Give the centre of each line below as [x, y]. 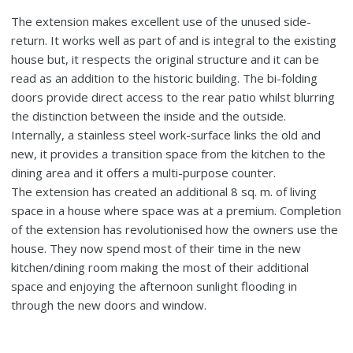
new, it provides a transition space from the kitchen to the [169, 154]
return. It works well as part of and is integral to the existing [174, 41]
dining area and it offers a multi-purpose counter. [144, 173]
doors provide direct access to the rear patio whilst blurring [173, 97]
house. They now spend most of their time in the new [156, 249]
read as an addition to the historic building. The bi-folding [165, 78]
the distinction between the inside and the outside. [149, 116]
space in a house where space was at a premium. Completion [176, 211]
